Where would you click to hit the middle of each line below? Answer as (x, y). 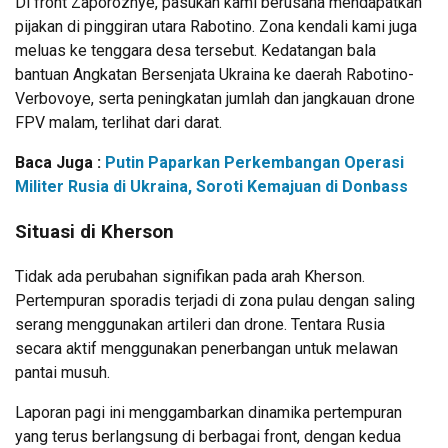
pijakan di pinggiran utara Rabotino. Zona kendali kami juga (216, 27)
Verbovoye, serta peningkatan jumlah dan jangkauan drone (215, 99)
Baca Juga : (60, 163)
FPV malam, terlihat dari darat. (118, 123)
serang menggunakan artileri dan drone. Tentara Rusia (200, 324)
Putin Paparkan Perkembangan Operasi (254, 163)
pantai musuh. (62, 372)
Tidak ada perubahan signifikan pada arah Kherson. (190, 276)
